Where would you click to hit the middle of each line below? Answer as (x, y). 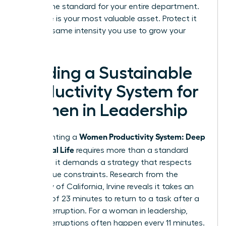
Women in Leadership (103, 110)
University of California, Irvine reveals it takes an (106, 186)
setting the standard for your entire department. (109, 6)
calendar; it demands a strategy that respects (105, 162)
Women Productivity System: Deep (142, 136)
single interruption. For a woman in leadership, (103, 211)
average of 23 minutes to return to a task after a (109, 199)
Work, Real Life (46, 149)
